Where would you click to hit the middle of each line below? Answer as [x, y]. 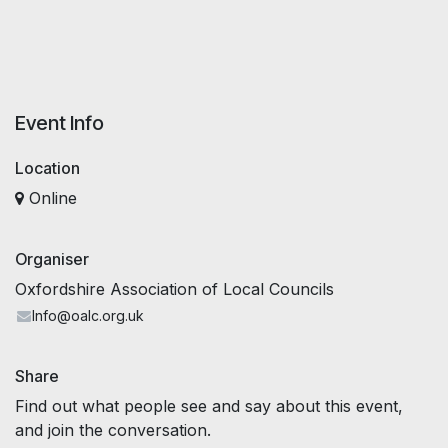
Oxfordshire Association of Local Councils [174, 289]
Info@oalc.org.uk [88, 316]
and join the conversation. [113, 430]
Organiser [52, 259]
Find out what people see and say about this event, [209, 406]
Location [47, 168]
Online [50, 198]
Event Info [59, 123]
